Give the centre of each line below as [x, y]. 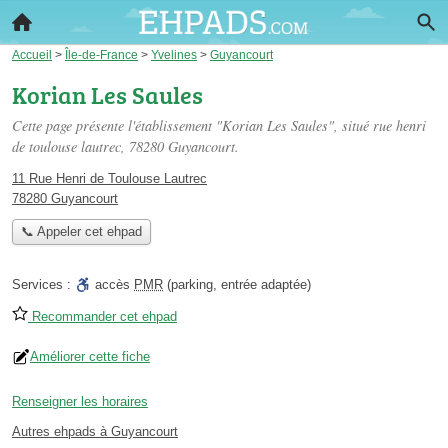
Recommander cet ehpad [102, 317]
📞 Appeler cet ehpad [81, 232]
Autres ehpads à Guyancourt [95, 432]
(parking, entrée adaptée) [237, 285]
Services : [43, 285]
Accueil [32, 54]
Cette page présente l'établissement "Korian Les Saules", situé [192, 125]
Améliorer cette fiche [90, 357]
